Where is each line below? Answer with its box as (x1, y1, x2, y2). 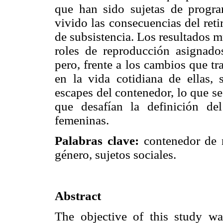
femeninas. (55, 113, 109, 127)
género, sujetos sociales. (55, 148, 176, 162)
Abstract (55, 189, 101, 203)
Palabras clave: (55, 134, 139, 148)
